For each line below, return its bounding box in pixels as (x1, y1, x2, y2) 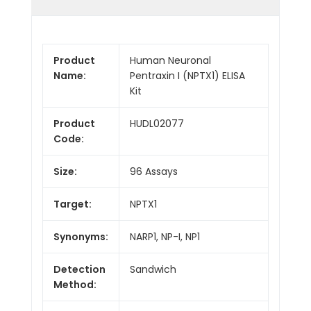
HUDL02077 (130, 116, 184, 131)
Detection (53, 262, 106, 276)
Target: (53, 196, 92, 211)
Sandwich (130, 262, 176, 276)
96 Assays (130, 164, 178, 178)
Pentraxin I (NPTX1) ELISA (130, 68, 245, 83)
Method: (53, 277, 96, 292)
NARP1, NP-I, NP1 (130, 229, 200, 244)
